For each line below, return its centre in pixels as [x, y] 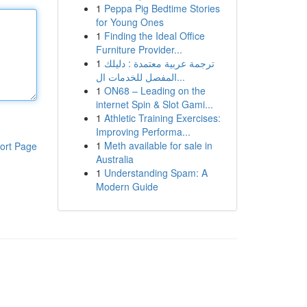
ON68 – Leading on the [155, 90]
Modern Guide [127, 186]
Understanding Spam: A [156, 173]
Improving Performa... [143, 132]
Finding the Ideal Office [154, 36]
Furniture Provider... [139, 49]
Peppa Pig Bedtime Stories [162, 8]
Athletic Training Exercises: [162, 118]
